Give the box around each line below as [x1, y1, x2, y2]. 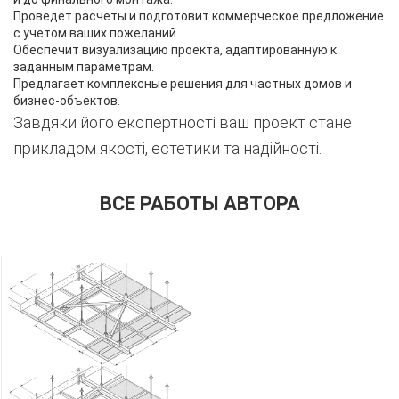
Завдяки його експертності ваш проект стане [13, 113, 352, 133]
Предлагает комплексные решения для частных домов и [13, 77, 352, 92]
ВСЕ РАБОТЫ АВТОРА [99, 192, 300, 216]
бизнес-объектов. [13, 94, 120, 109]
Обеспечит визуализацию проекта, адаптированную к [13, 43, 337, 58]
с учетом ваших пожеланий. [13, 26, 179, 41]
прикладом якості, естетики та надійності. [13, 139, 322, 159]
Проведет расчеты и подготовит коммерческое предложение [13, 9, 384, 24]
